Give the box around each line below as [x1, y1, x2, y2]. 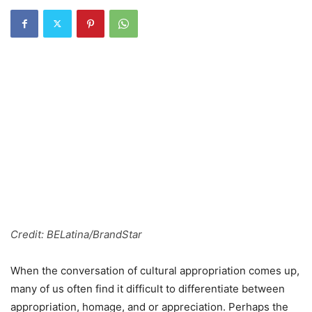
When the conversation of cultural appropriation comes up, [10, 263, 299, 277]
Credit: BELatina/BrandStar [10, 227, 142, 241]
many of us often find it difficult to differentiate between [10, 281, 285, 295]
